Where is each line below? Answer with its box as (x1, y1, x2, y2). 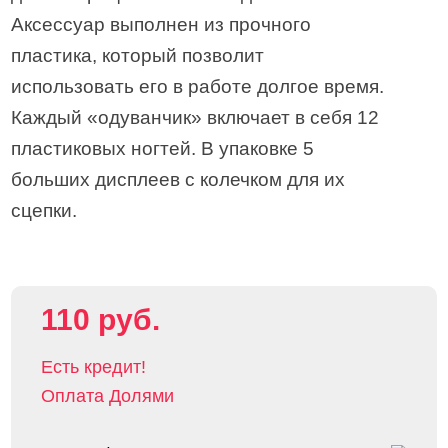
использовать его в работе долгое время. (11, 76, 385, 97)
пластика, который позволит (11, 45, 265, 66)
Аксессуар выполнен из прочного (11, 14, 312, 35)
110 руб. (41, 303, 161, 336)
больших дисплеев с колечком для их (11, 169, 346, 190)
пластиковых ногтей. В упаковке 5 (11, 138, 315, 159)
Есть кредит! (41, 357, 147, 377)
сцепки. (11, 200, 78, 221)
